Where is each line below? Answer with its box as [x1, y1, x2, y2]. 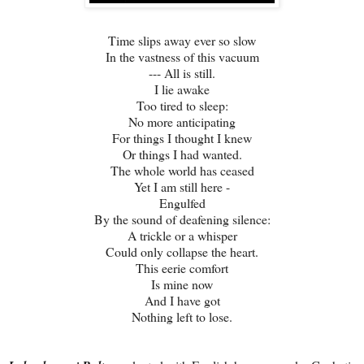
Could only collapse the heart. [106, 243, 258, 261]
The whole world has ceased [110, 162, 254, 180]
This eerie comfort [136, 259, 228, 277]
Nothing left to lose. [132, 308, 232, 326]
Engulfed [158, 194, 206, 212]
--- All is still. [149, 64, 215, 82]
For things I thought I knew [112, 129, 252, 147]
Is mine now [151, 275, 213, 293]
